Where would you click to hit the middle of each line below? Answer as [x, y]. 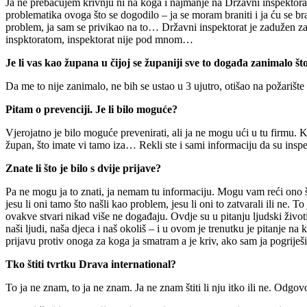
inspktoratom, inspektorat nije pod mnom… [99, 39]
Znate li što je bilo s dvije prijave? [83, 168]
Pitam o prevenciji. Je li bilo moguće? [91, 109]
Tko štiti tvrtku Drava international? [91, 264]
